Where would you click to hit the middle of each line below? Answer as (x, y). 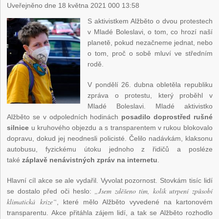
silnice (18, 128)
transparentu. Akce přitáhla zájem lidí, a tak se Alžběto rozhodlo (110, 213)
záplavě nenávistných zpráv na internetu (90, 160)
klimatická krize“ (32, 202)
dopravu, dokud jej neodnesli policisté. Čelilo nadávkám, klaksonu (110, 139)
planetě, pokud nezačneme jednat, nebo (150, 43)
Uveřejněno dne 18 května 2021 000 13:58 (73, 6)
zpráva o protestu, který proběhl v (150, 96)
